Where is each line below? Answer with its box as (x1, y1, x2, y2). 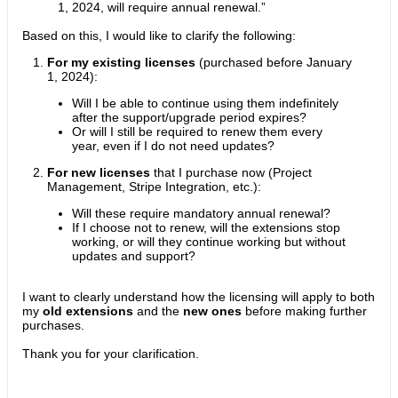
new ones (183, 304, 242, 318)
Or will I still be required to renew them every (72, 124, 322, 139)
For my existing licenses (47, 55, 195, 69)
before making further (242, 304, 367, 318)
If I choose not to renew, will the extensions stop (72, 220, 340, 235)
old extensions (43, 304, 133, 318)
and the (133, 304, 183, 318)
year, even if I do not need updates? (72, 139, 275, 153)
